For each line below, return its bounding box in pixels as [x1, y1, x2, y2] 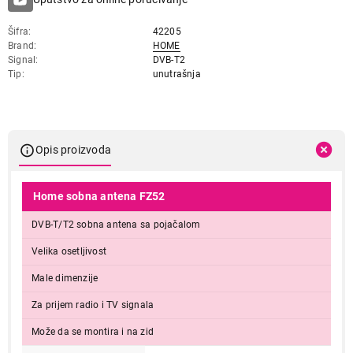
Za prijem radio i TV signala [32, 299, 154, 310]
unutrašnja [152, 68, 201, 80]
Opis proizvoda [35, 143, 111, 157]
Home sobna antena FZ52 [33, 189, 165, 203]
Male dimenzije [32, 272, 98, 284]
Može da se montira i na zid [32, 325, 154, 337]
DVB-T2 [152, 54, 186, 65]
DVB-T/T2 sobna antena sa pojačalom [32, 218, 201, 230]
